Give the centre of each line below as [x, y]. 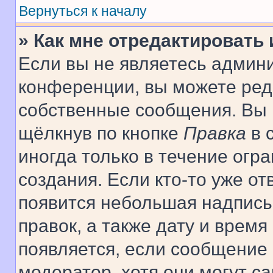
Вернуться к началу [83, 11]
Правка [215, 133]
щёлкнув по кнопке [101, 133]
